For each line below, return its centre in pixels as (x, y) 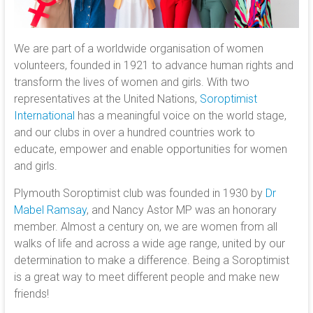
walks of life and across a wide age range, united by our (149, 243)
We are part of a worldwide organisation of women (138, 48)
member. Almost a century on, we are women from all (145, 226)
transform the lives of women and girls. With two (131, 82)
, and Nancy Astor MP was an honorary (181, 210)
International (44, 115)
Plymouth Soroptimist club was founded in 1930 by (139, 193)
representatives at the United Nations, (107, 99)
